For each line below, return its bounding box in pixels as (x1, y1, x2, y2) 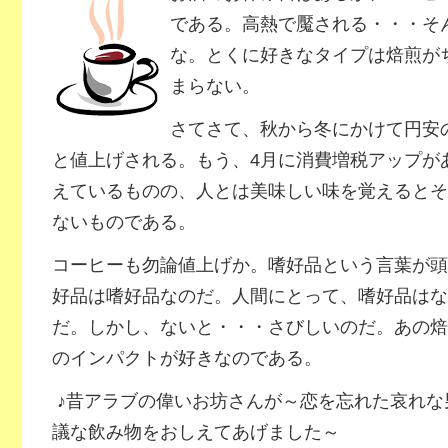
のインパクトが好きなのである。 (51, 348, 322, 368)
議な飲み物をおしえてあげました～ (51, 422, 340, 442)
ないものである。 (51, 212, 196, 232)
